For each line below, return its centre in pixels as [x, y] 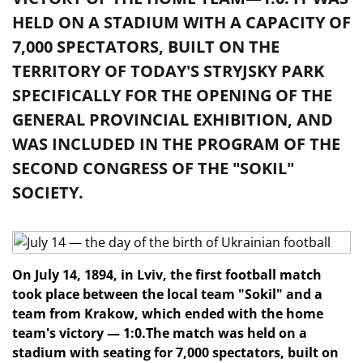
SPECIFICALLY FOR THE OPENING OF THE [172, 95]
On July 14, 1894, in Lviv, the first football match [167, 275]
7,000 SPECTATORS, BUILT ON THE [146, 47]
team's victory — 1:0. [79, 333]
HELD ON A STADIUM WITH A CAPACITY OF [181, 22]
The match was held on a [226, 333]
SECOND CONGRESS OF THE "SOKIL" [153, 168]
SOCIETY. [48, 192]
